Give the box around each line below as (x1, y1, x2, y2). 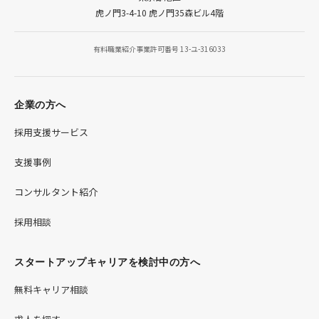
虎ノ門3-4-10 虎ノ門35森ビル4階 (95, 6, 224, 19)
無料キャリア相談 (14, 283, 88, 296)
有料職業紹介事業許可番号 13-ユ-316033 (93, 43, 226, 54)
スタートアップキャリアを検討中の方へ (14, 256, 200, 268)
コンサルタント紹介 (14, 185, 98, 199)
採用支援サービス (14, 125, 88, 139)
